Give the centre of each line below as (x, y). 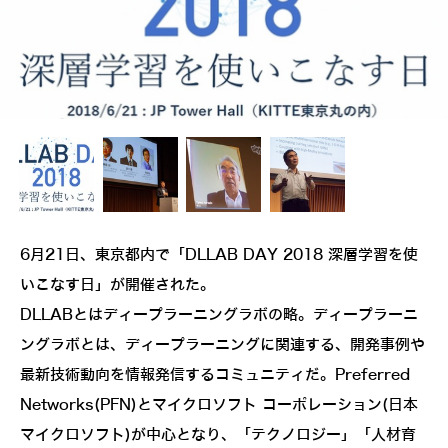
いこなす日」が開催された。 (117, 285)
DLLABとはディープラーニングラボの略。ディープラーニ (219, 315)
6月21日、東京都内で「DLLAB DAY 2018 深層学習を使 (219, 255)
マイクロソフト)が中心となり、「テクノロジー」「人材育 (218, 435)
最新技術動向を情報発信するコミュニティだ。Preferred (215, 375)
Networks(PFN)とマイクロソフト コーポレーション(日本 (219, 405)
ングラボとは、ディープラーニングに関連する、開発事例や (222, 345)
